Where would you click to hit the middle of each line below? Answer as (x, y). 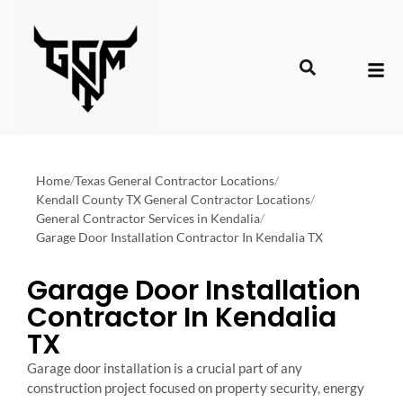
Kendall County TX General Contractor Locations (173, 199)
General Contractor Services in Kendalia (148, 218)
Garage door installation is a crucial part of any (165, 368)
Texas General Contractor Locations (175, 180)
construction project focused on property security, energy (196, 388)
